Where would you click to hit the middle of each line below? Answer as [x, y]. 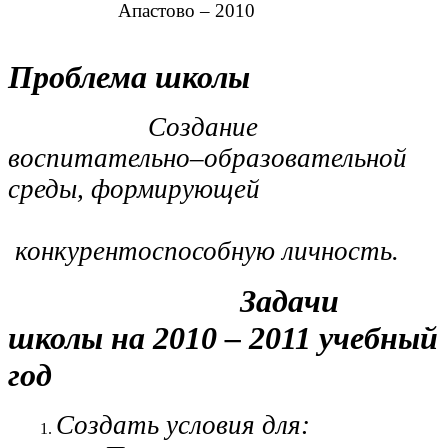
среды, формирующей [141, 189]
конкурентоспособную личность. [203, 251]
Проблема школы [129, 77]
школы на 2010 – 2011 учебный [223, 338]
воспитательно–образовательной [207, 158]
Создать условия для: [183, 425]
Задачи [173, 301]
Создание [203, 127]
